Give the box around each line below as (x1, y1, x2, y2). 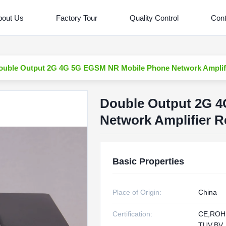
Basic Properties (112, 156, 184, 166)
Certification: (112, 210, 152, 218)
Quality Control (129, 13, 179, 22)
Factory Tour (55, 13, 97, 22)
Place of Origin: (112, 188, 161, 196)
